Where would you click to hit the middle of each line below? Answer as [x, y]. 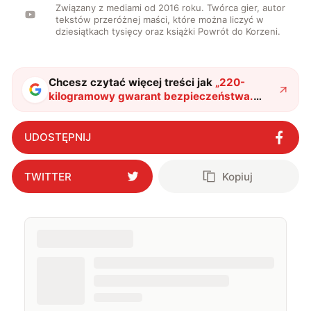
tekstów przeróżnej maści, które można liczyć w [160, 20]
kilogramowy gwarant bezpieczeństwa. [151, 96]
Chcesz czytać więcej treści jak [131, 83]
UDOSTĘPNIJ [57, 137]
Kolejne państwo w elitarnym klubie [140, 110]
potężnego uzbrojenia [105, 124]
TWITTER [48, 176]
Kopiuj [238, 176]
